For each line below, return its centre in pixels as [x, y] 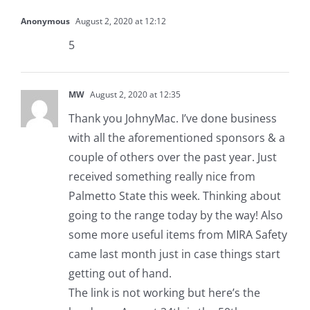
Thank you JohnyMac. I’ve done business [172, 119]
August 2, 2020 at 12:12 [119, 21]
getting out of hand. [120, 274]
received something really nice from [162, 177]
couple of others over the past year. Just [172, 157]
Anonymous [45, 21]
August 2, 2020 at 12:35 [134, 95]
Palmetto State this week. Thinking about [174, 196]
